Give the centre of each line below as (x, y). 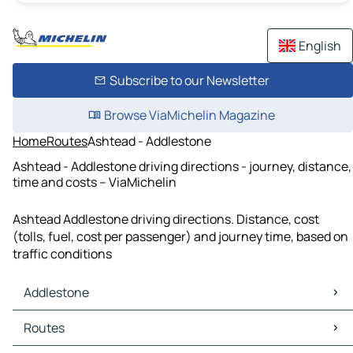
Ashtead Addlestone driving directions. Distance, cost (166, 219)
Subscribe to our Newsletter (189, 80)
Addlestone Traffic (69, 337)
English (320, 46)
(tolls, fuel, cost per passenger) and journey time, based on (180, 237)
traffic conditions (62, 254)
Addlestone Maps (65, 320)
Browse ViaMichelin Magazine (189, 115)
